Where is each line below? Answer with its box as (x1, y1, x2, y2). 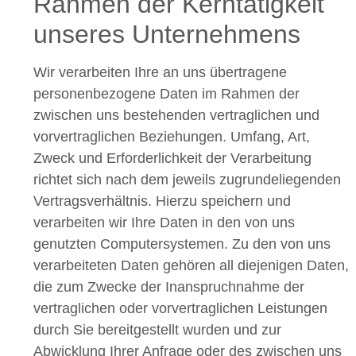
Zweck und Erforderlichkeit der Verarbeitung (33, 150, 311, 167)
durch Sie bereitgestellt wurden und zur (33, 322, 281, 339)
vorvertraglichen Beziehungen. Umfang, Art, (33, 129, 310, 145)
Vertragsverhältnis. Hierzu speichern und (33, 193, 291, 210)
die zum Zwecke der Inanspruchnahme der (33, 279, 304, 296)
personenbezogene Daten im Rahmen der (33, 86, 300, 103)
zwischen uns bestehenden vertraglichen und (33, 107, 319, 124)
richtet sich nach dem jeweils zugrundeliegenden (33, 172, 341, 188)
